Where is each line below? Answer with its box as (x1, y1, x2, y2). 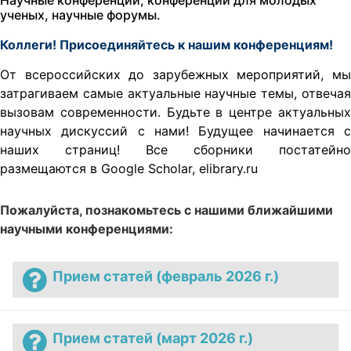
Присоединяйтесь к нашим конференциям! (60, 36, 336, 52)
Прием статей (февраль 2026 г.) (52, 268, 280, 285)
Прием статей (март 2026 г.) (52, 330, 254, 347)
